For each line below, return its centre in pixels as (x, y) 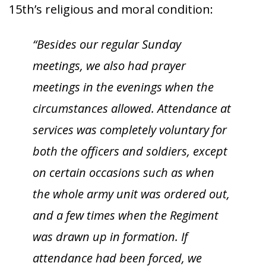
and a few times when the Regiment (126, 215)
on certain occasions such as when (123, 172)
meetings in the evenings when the (123, 87)
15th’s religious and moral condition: (111, 9)
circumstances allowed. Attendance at (132, 108)
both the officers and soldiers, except (130, 151)
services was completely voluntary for (130, 130)
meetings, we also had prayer (109, 66)
